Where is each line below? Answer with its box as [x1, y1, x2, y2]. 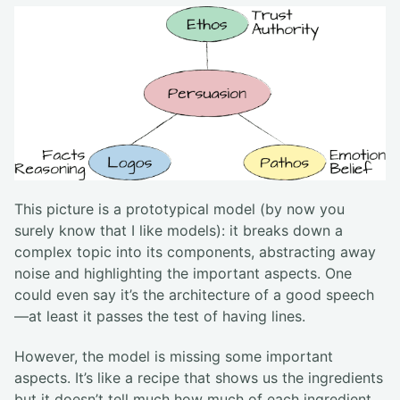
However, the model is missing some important [14, 347, 333, 366]
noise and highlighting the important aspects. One [14, 264, 352, 283]
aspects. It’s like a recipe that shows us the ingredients [14, 369, 383, 387]
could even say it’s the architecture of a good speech [14, 286, 374, 304]
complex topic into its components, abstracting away [14, 243, 376, 262]
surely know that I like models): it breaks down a [14, 221, 343, 240]
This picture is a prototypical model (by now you [14, 200, 345, 219]
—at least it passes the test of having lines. [14, 307, 305, 326]
